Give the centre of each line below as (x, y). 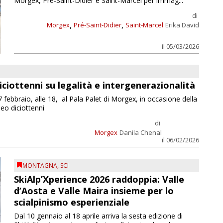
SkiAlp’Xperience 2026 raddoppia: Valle (99, 179)
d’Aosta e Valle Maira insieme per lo (94, 190)
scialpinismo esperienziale (71, 202)
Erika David (182, 25)
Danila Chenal (140, 133)
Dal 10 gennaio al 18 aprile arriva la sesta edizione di (98, 216)
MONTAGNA (40, 165)
